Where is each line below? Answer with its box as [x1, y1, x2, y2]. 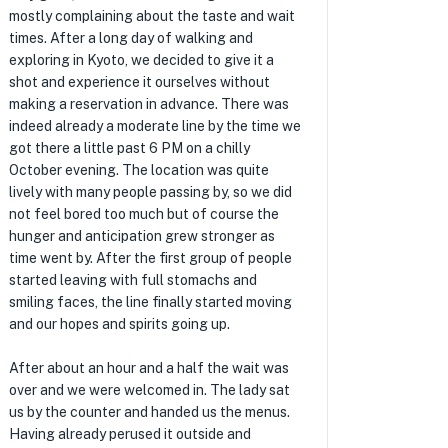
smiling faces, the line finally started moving [8, 294, 292, 310]
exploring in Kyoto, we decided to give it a [8, 52, 274, 68]
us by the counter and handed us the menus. [8, 404, 290, 420]
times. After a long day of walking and [8, 30, 253, 46]
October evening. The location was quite [8, 162, 269, 178]
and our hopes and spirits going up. [8, 316, 230, 332]
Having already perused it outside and [8, 426, 251, 442]
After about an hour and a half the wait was [8, 360, 289, 376]
